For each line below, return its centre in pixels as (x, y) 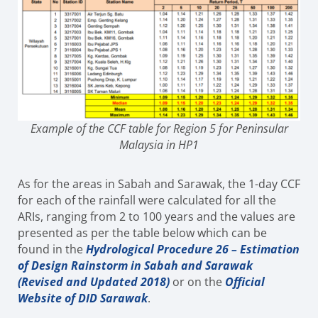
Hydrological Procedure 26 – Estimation (193, 249)
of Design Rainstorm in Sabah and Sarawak (135, 265)
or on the (197, 282)
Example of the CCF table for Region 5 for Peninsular (159, 128)
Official (245, 282)
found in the (52, 249)
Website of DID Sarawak (83, 298)
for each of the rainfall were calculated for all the (147, 200)
